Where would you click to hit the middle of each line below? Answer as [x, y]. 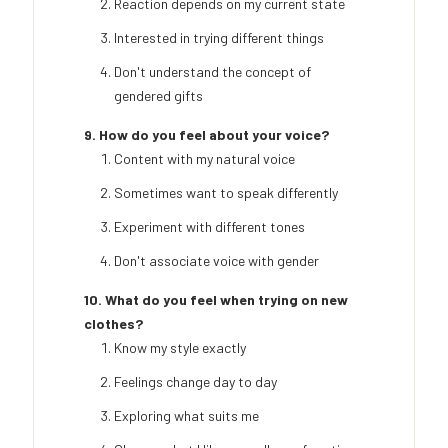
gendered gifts [158, 96]
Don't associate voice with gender [216, 261]
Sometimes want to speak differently [226, 193]
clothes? [113, 324]
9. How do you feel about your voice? [206, 135]
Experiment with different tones [209, 227]
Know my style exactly [180, 348]
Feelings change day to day [195, 382]
